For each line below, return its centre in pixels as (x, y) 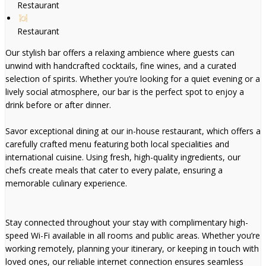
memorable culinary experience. (66, 183)
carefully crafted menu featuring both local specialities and (117, 144)
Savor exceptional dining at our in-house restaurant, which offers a (133, 131)
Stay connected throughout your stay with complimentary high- (127, 222)
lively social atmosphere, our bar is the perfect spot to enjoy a (125, 91)
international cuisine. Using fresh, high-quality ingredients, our (123, 157)
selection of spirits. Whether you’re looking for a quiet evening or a (133, 78)
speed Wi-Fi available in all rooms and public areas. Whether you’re (133, 235)
